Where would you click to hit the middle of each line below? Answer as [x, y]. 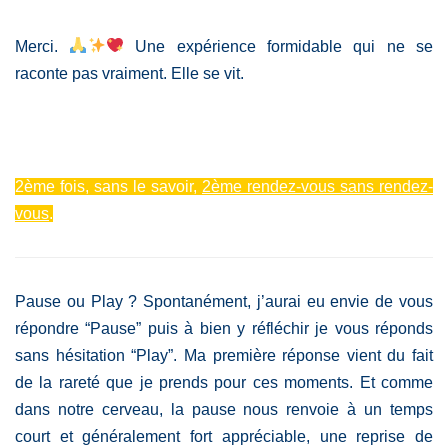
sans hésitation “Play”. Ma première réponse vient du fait [224, 355]
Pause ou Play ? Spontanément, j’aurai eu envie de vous [224, 301]
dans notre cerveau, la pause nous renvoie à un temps [224, 409]
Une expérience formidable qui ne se [279, 46]
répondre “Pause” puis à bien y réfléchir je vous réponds [224, 328]
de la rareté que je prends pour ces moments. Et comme [224, 382]
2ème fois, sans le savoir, [108, 186]
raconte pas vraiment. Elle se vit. [129, 73]
